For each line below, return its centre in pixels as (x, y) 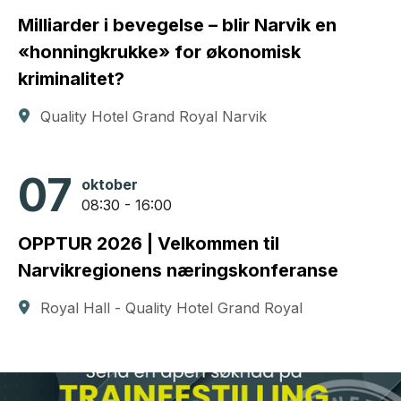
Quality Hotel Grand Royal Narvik (154, 117)
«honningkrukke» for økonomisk (159, 52)
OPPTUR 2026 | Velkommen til (149, 244)
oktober (110, 185)
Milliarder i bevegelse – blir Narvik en (177, 26)
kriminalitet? (71, 79)
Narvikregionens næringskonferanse (178, 271)
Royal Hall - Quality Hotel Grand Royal (171, 308)
